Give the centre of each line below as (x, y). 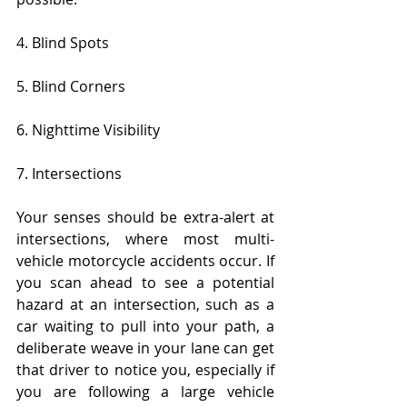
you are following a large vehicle (145, 392)
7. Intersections (69, 174)
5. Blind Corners (71, 87)
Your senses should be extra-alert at (145, 218)
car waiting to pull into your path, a (145, 327)
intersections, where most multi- (145, 239)
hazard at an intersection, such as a (145, 305)
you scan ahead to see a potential (145, 283)
